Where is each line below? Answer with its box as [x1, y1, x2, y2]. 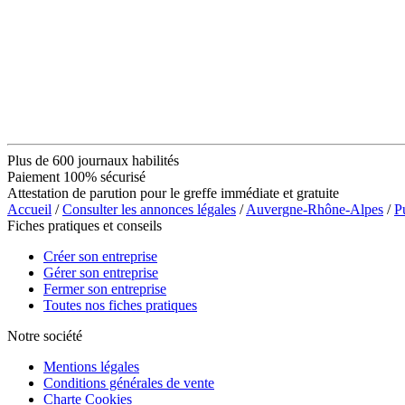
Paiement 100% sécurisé [7, 168, 146, 184]
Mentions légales [43, 358, 139, 374]
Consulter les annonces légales [62, 201, 236, 217]
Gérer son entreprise [43, 264, 158, 280]
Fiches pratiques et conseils [7, 217, 162, 233]
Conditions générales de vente [43, 374, 214, 391]
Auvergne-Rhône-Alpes [246, 201, 383, 217]
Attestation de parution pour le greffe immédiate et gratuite [7, 184, 339, 201]
